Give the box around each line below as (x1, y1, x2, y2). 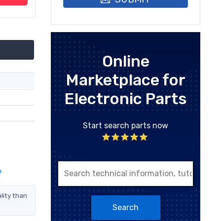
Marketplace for (66, 70, 185, 89)
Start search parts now (83, 120, 168, 130)
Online (102, 51, 149, 71)
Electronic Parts (64, 89, 187, 108)
